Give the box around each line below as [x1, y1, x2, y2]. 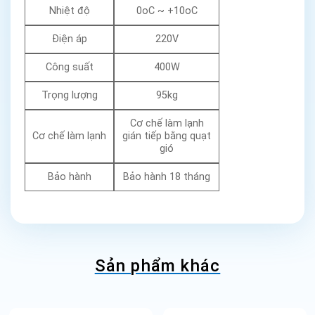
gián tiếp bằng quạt [122, 129, 211, 142]
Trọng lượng [41, 89, 98, 101]
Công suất [45, 60, 94, 73]
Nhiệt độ [49, 4, 90, 17]
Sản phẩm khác [94, 255, 221, 276]
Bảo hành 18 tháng [123, 170, 210, 183]
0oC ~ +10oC [136, 4, 198, 17]
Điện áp [51, 32, 87, 45]
